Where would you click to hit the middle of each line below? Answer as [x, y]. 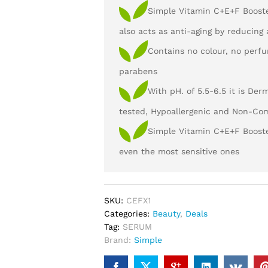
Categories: [129, 213]
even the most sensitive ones [179, 151]
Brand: [119, 240]
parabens [138, 71]
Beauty [167, 213]
